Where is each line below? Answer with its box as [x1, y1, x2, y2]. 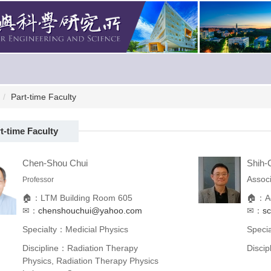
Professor [22, 175, 54, 184]
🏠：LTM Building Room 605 [22, 192, 132, 203]
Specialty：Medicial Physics [22, 224, 128, 234]
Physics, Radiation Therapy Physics [22, 255, 158, 266]
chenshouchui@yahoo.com [38, 205, 142, 215]
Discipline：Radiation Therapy [22, 243, 138, 253]
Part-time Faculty [10, 91, 76, 102]
